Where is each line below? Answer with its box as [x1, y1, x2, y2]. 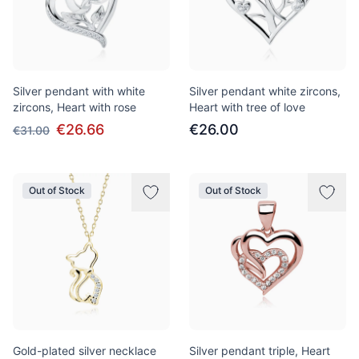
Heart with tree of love [189, 100, 305, 114]
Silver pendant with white [13, 84, 145, 98]
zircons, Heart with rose [13, 100, 136, 114]
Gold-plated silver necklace [13, 344, 156, 357]
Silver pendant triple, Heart [189, 344, 330, 357]
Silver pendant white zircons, [189, 84, 341, 98]
